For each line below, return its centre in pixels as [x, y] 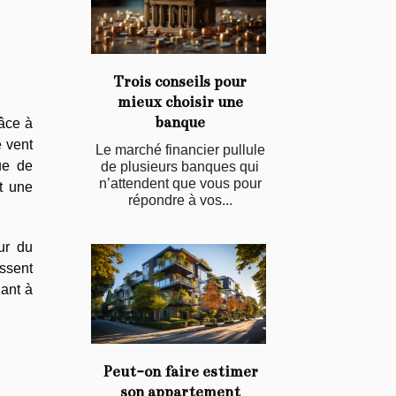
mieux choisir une [180, 103]
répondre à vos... [180, 201]
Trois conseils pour [180, 82]
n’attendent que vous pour [180, 184]
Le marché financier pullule [180, 150]
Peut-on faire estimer [180, 372]
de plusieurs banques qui [180, 167]
